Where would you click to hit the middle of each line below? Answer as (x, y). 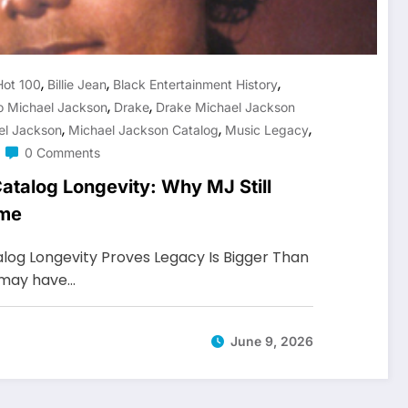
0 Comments (62, 152)
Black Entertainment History (195, 84)
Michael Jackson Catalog (143, 129)
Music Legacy (267, 129)
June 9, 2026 (272, 342)
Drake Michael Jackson (225, 107)
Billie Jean (77, 84)
